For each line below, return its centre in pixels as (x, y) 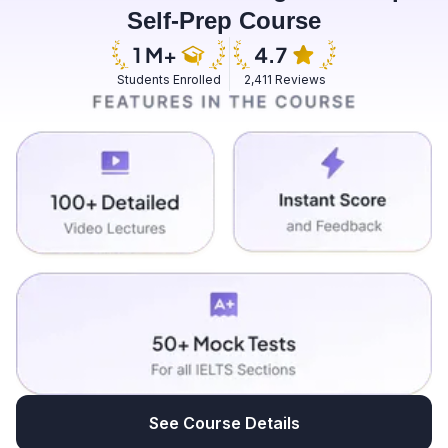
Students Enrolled (169, 79)
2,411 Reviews (284, 79)
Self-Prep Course (224, 20)
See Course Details (224, 422)
